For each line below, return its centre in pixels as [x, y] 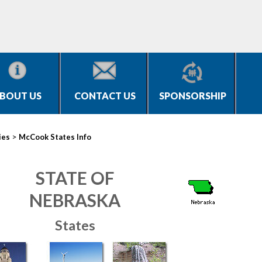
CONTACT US [105, 96]
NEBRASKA [75, 200]
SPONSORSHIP [192, 96]
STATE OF [75, 178]
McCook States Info [55, 137]
